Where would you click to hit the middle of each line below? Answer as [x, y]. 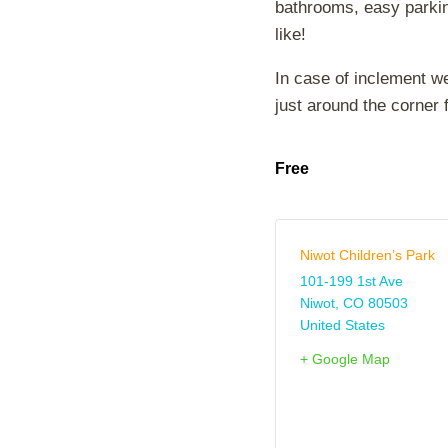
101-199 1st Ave [351, 281]
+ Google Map [345, 359]
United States [342, 325]
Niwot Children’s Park [367, 255]
